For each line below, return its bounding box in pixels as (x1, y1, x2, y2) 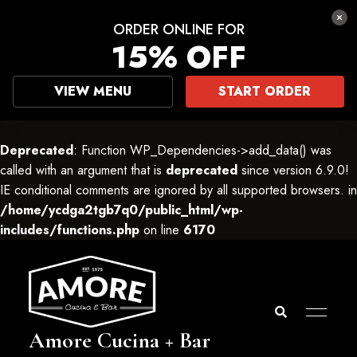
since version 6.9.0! (237, 161, 349, 179)
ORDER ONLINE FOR (112, 19, 245, 40)
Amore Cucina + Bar (28, 327, 210, 355)
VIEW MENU (53, 82, 131, 100)
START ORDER (218, 82, 312, 100)
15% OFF (111, 35, 246, 79)
